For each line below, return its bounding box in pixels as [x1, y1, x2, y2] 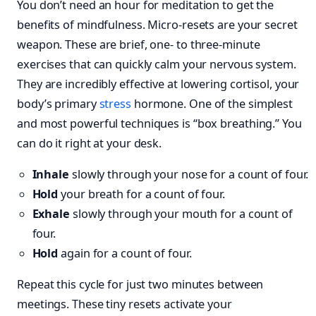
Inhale [32, 166, 69, 183]
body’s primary [17, 95, 99, 111]
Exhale [32, 206, 70, 222]
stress [99, 95, 131, 111]
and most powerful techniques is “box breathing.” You [17, 115, 302, 131]
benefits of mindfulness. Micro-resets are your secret [17, 16, 298, 32]
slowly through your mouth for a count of [70, 206, 293, 222]
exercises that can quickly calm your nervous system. [17, 56, 296, 72]
